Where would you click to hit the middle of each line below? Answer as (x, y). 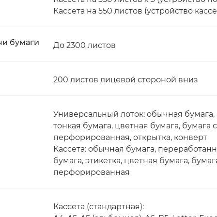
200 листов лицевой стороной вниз (126, 80)
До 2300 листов (85, 45)
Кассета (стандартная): (99, 207)
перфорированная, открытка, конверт (130, 137)
